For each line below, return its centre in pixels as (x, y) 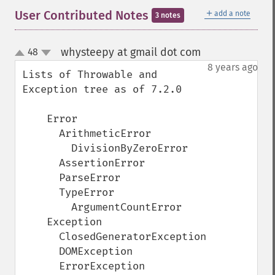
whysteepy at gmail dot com (130, 52)
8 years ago (233, 67)
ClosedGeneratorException (41, 237)
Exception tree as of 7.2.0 (102, 89)
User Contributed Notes (83, 15)
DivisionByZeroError (47, 148)
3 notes (168, 15)
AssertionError (41, 163)
